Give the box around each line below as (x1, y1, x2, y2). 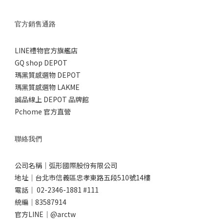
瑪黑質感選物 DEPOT (15, 69, 81, 80)
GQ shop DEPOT (15, 57, 67, 67)
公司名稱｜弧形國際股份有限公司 (15, 160, 117, 170)
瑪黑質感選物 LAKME (15, 82, 80, 92)
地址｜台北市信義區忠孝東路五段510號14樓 (15, 172, 151, 182)
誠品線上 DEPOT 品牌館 (15, 94, 89, 104)
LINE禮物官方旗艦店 (15, 45, 78, 55)
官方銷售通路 (15, 19, 56, 28)
